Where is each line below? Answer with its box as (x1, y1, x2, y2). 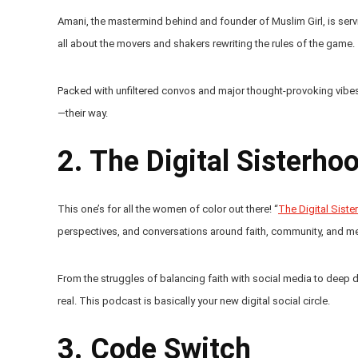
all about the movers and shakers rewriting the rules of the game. (58, 37, 355, 50)
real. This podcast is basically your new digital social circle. (58, 294, 330, 307)
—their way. (58, 106, 108, 119)
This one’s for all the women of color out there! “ (58, 202, 278, 215)
